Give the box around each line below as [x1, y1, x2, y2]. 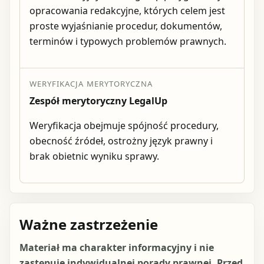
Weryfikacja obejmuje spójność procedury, [29, 119, 219, 133]
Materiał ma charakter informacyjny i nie [19, 241, 214, 255]
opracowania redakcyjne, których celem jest [29, 4, 225, 17]
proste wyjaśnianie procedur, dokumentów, [29, 19, 222, 32]
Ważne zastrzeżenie [19, 214, 158, 235]
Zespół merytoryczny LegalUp [29, 94, 167, 108]
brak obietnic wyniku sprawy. [29, 150, 159, 163]
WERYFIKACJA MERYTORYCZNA [29, 78, 153, 89]
